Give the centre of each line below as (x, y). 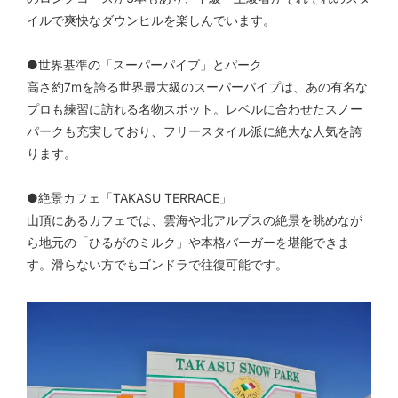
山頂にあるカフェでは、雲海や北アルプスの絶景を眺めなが (195, 220)
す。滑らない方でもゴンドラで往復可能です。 (157, 265)
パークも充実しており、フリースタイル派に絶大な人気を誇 (195, 131)
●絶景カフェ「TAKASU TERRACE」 (129, 198)
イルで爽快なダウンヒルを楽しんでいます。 (151, 20)
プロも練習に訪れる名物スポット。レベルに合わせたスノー (195, 109)
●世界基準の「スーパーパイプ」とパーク (144, 65)
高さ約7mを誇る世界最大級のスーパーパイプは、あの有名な (197, 87)
